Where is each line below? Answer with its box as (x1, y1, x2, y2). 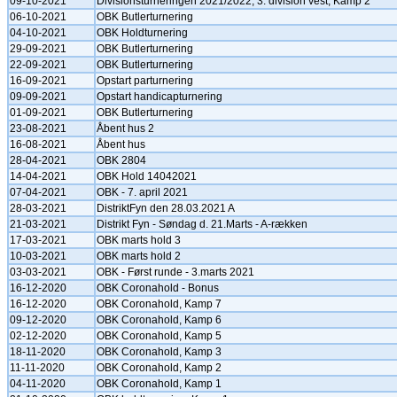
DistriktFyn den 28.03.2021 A (97, 202, 235, 214)
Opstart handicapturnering (97, 90, 222, 103)
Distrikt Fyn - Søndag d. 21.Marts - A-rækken (97, 218, 307, 230)
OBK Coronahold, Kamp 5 (97, 330, 222, 342)
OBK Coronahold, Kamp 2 (97, 362, 222, 374)
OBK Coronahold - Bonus (97, 282, 219, 294)
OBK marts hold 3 (97, 234, 181, 246)
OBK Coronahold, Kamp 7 (97, 298, 222, 310)
